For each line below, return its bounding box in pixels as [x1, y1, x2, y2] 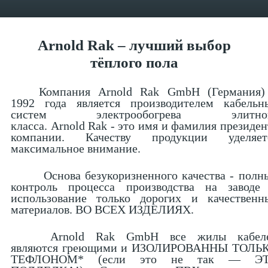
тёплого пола [90, 54, 178, 71]
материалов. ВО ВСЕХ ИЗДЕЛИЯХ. [11, 203, 194, 217]
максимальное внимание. [11, 142, 141, 156]
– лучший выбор [114, 37, 231, 53]
